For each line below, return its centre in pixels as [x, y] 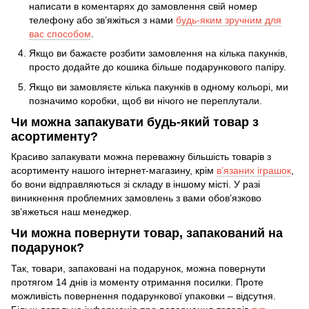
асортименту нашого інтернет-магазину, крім [114, 171]
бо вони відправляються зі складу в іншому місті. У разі [136, 185]
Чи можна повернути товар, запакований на [147, 233]
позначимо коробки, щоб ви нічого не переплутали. [146, 100]
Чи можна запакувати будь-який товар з [135, 122]
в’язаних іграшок [254, 171]
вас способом [60, 33]
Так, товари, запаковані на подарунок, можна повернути [138, 268]
